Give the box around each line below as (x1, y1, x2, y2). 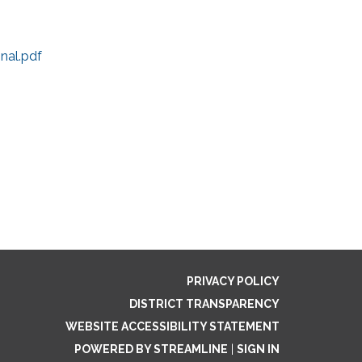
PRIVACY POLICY (187, 275, 280, 288)
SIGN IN (237, 343, 280, 356)
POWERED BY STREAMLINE (74, 343, 228, 356)
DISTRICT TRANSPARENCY (129, 297, 280, 310)
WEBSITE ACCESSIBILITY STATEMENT (65, 320, 280, 333)
